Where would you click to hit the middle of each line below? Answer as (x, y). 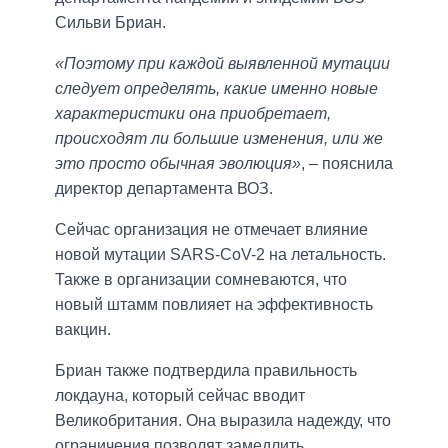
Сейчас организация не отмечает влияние (211, 230)
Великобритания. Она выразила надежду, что (223, 421)
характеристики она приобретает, (193, 114)
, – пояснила (347, 164)
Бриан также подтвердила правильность (206, 371)
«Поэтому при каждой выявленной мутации (222, 64)
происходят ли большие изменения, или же (219, 139)
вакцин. (83, 330)
